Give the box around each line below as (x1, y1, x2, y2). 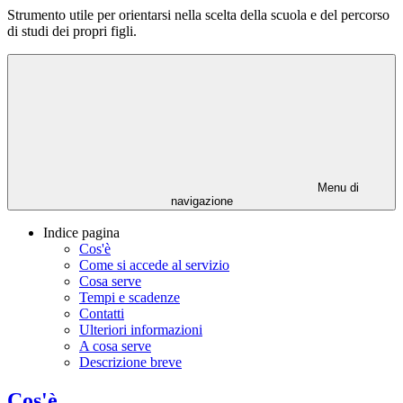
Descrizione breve (79, 354, 182, 371)
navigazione (170, 194, 233, 209)
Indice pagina (43, 225, 120, 241)
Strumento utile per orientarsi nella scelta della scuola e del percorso (7, 7, 390, 23)
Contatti (79, 306, 124, 322)
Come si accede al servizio (79, 257, 229, 273)
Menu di (314, 181, 359, 195)
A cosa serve (79, 338, 151, 354)
